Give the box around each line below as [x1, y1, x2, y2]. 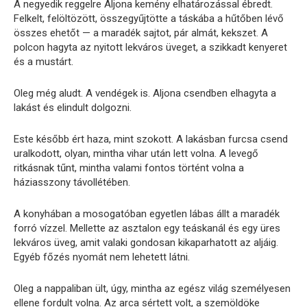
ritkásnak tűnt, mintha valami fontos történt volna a [14, 162, 244, 175]
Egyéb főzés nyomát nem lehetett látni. [14, 251, 190, 264]
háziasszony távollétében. [14, 176, 130, 189]
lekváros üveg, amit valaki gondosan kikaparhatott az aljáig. [14, 236, 278, 249]
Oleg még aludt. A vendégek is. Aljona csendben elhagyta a [14, 87, 276, 100]
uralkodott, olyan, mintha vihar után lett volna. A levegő [14, 147, 258, 160]
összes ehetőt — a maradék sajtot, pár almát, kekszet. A [14, 27, 268, 40]
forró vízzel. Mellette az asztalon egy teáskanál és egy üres [14, 222, 280, 235]
